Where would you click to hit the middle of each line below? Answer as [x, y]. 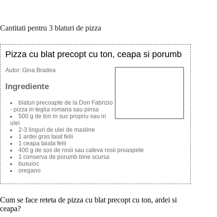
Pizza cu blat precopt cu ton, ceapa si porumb [93, 54]
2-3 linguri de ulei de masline [57, 130]
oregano [30, 171]
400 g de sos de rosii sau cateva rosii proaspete [81, 150]
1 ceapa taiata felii [42, 144]
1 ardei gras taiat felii [46, 137]
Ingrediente [27, 86]
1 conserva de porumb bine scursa [64, 157]
